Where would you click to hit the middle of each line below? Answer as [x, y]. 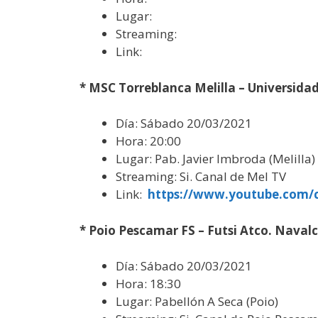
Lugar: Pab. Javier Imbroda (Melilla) [215, 159]
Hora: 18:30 [148, 284]
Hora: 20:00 [148, 141]
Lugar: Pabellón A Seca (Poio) [197, 301]
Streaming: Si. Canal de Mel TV [201, 176]
